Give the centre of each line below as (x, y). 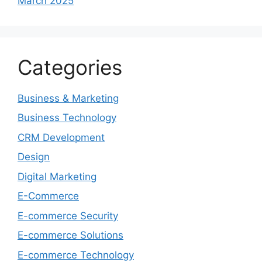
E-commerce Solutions (70, 235)
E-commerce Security (68, 216)
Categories (70, 67)
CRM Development (61, 137)
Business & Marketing (68, 98)
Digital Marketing (57, 176)
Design (34, 157)
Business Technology (67, 118)
